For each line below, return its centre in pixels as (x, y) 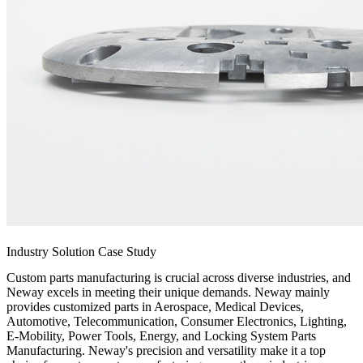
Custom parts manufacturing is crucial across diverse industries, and (179, 277)
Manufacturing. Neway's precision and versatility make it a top (166, 350)
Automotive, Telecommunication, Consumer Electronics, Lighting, (177, 321)
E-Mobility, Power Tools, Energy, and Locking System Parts (161, 335)
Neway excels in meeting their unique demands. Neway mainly (168, 292)
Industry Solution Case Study (81, 251)
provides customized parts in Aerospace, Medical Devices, (155, 306)
